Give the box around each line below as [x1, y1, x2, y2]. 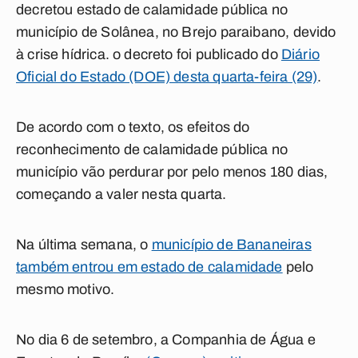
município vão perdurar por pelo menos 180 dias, [16, 164, 328, 180]
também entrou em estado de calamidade [16, 259, 283, 275]
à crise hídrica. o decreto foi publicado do [16, 46, 281, 62]
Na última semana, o [16, 237, 152, 253]
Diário [280, 46, 320, 62]
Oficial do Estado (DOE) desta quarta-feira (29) [16, 69, 318, 85]
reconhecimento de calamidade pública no [16, 141, 288, 157]
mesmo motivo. [16, 281, 115, 297]
